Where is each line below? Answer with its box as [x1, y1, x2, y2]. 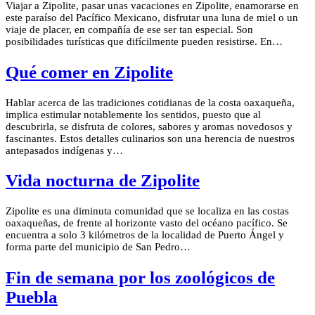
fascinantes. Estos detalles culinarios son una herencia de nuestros [6, 132, 295, 144]
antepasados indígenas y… [6, 144, 123, 156]
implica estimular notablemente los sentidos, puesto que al [6, 108, 261, 120]
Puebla [6, 287, 58, 307]
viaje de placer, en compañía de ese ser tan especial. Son [6, 24, 253, 36]
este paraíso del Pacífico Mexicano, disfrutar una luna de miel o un [6, 12, 298, 24]
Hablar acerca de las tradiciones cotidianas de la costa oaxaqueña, [6, 96, 295, 108]
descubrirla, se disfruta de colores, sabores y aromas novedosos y [6, 120, 292, 132]
